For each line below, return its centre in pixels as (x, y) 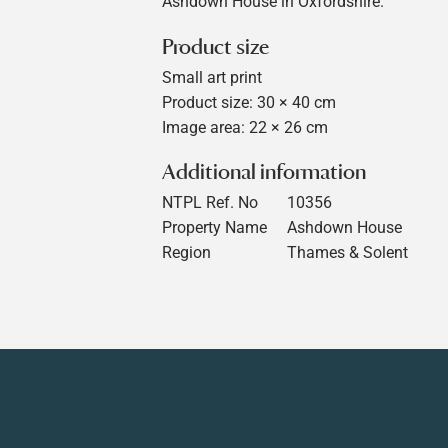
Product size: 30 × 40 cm (249, 102)
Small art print (212, 77)
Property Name (214, 227)
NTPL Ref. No (210, 202)
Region (186, 252)
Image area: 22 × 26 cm (245, 127)
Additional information (264, 172)
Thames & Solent (347, 252)
